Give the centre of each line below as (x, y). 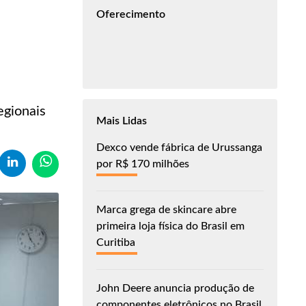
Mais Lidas (122, 121)
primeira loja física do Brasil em (170, 226)
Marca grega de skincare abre (166, 209)
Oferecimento (131, 14)
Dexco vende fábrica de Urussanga (179, 147)
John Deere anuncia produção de (175, 288)
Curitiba (116, 242)
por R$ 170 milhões (143, 164)
